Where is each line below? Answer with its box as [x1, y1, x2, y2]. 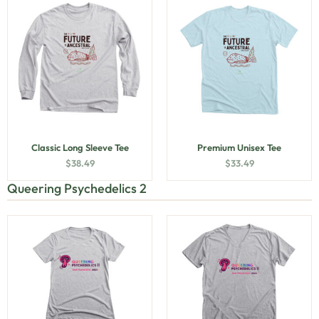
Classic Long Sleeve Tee [31, 142, 129, 153]
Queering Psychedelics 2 [7, 180, 147, 197]
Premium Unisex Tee [197, 142, 281, 153]
